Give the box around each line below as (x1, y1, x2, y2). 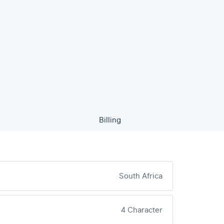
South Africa (119, 170, 162, 181)
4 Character (121, 204, 162, 215)
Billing (99, 114, 121, 125)
